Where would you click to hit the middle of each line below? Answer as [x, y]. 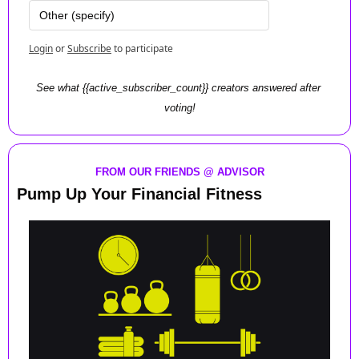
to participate [143, 48]
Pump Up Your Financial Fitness [139, 194]
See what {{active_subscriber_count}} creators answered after [178, 87]
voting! [179, 107]
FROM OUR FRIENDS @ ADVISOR [179, 171]
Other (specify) [77, 15]
